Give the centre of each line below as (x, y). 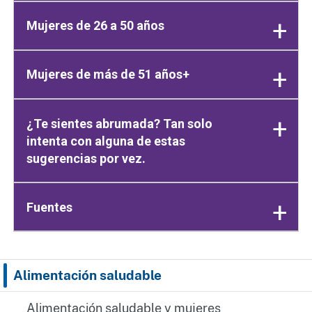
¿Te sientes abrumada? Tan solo (120, 123)
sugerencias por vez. (86, 158)
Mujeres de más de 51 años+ (108, 75)
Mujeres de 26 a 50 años (96, 26)
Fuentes (50, 207)
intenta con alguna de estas (106, 141)
